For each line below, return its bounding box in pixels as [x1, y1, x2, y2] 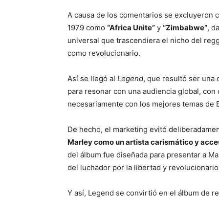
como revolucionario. [67, 48, 140, 58]
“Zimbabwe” [163, 23, 207, 33]
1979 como [67, 23, 107, 33]
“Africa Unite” [107, 23, 155, 33]
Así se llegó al [67, 74, 117, 84]
